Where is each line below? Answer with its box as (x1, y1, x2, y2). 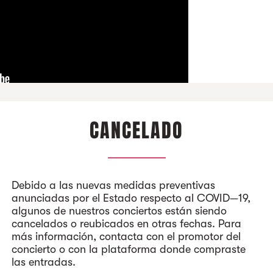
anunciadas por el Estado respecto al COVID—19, (12, 192, 250, 204)
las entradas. (12, 256, 76, 268)
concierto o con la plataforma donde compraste (12, 243, 246, 255)
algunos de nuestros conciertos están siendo (12, 205, 227, 217)
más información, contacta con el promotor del (12, 230, 241, 243)
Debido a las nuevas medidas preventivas (12, 179, 215, 191)
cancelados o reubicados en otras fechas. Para (12, 218, 241, 230)
